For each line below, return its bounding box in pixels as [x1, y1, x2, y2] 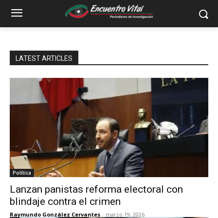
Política [13, 169, 31, 176]
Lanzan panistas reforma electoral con [10, 183, 183, 195]
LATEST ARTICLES [16, 54, 73, 62]
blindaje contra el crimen [10, 196, 121, 207]
